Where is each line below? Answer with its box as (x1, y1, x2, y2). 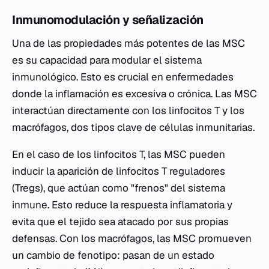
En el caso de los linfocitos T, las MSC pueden (12, 148, 225, 161)
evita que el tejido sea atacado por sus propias (12, 215, 229, 228)
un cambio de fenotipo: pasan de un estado (12, 249, 214, 262)
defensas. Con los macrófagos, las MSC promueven (12, 232, 252, 245)
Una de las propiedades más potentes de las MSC (12, 37, 245, 50)
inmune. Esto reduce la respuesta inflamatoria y (12, 198, 232, 211)
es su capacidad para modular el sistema (12, 53, 202, 67)
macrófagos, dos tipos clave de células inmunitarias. (12, 121, 255, 134)
